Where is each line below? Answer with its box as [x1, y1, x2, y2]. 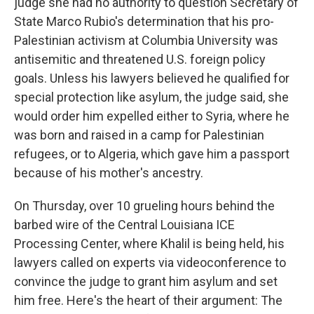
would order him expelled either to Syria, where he [14, 109, 289, 123]
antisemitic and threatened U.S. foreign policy [14, 52, 266, 67]
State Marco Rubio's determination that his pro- [14, 14, 274, 29]
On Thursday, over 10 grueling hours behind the [14, 198, 275, 213]
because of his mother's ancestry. [14, 165, 203, 180]
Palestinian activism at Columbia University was [14, 33, 278, 48]
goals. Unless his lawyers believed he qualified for [14, 71, 289, 86]
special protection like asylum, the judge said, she [14, 90, 289, 104]
